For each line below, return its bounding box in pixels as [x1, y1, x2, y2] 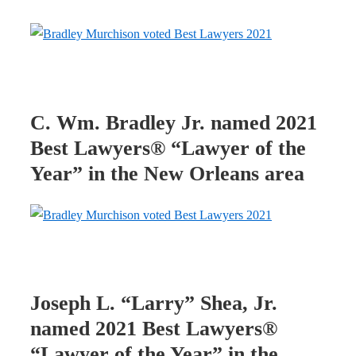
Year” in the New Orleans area [30, 162, 304, 186]
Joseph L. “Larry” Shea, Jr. [30, 292, 277, 315]
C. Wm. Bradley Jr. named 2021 [30, 111, 317, 135]
